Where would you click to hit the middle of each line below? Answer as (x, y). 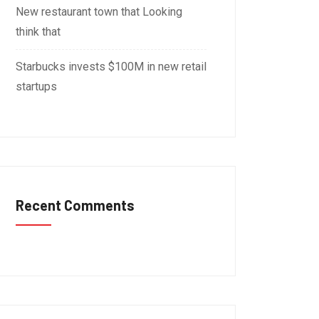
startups (36, 87)
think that (38, 32)
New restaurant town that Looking (99, 12)
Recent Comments (75, 205)
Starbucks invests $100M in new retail (111, 67)
